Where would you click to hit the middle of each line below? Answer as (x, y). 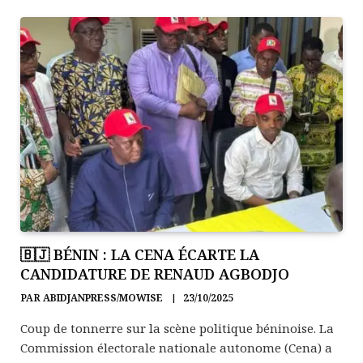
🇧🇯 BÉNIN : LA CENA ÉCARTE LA (140, 254)
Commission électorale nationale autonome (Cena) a (176, 347)
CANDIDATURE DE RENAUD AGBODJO (155, 273)
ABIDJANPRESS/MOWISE (103, 297)
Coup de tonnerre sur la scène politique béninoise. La (177, 328)
